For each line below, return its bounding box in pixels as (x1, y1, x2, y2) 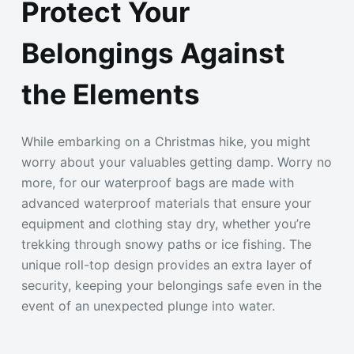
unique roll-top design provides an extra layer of (21, 256, 312, 273)
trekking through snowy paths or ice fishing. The (21, 235, 311, 252)
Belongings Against (21, 36, 285, 70)
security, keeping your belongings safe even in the (21, 277, 322, 293)
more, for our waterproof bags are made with (21, 174, 294, 190)
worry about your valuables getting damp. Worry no (21, 153, 332, 170)
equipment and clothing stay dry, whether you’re (21, 215, 311, 232)
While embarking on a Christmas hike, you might (21, 133, 311, 149)
